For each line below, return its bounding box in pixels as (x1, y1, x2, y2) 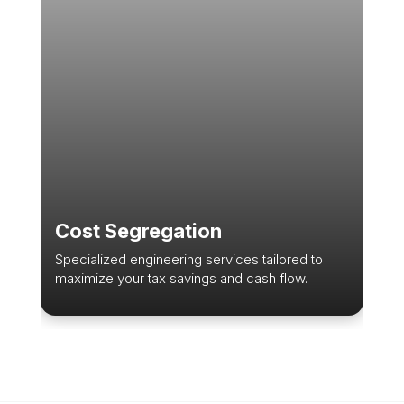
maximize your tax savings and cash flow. (54, 270, 308, 288)
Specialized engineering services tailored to (54, 251, 323, 269)
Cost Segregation (54, 219, 222, 243)
